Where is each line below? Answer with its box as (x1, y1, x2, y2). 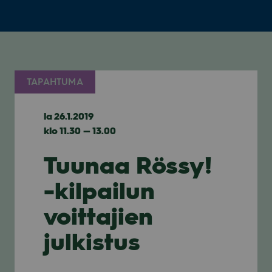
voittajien (44, 202, 153, 231)
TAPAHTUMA (27, 76, 83, 87)
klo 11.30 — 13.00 (44, 125, 116, 137)
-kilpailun (44, 177, 155, 205)
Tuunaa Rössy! (44, 151, 212, 180)
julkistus (44, 228, 140, 256)
